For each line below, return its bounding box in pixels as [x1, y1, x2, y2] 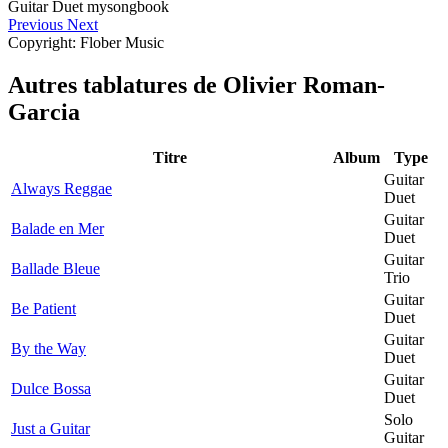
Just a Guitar [11, 419, 90, 437]
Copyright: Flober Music [8, 34, 164, 52]
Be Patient [11, 299, 76, 317]
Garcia [8, 99, 80, 126]
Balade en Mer [11, 219, 104, 237]
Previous [8, 16, 63, 34]
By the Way [11, 339, 86, 357]
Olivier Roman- [223, 72, 385, 99]
